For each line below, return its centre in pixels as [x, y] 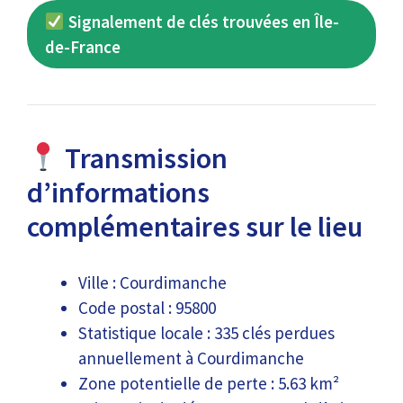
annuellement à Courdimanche [191, 358]
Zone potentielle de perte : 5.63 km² [209, 383]
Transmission [144, 158]
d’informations [118, 193]
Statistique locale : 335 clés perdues [206, 332]
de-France [83, 47]
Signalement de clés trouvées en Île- [201, 22]
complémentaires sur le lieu [195, 227]
